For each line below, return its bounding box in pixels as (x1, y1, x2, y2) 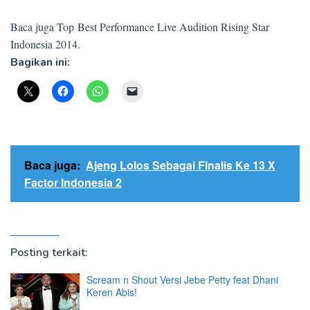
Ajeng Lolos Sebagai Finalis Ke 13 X (86, 157, 275, 173)
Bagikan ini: (10, 55, 70, 70)
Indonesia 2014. (10, 37, 80, 51)
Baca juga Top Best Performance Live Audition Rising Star (10, 19, 269, 34)
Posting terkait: (10, 245, 88, 260)
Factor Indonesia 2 (24, 174, 122, 190)
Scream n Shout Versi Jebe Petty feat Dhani (86, 273, 278, 286)
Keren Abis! (86, 285, 137, 299)
